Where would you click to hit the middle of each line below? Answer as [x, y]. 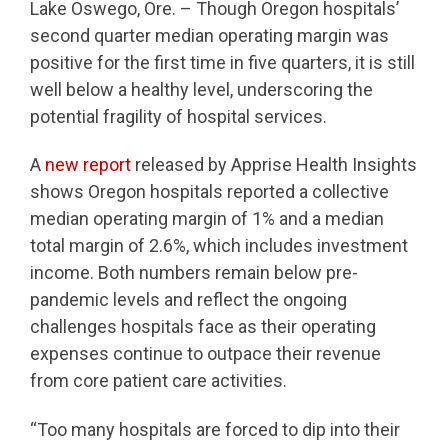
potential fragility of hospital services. [178, 116]
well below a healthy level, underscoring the [201, 89]
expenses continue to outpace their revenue [205, 354]
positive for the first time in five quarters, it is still [222, 62]
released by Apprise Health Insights [274, 165]
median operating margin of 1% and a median [207, 219]
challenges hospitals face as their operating [203, 327]
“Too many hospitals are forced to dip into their [215, 429]
